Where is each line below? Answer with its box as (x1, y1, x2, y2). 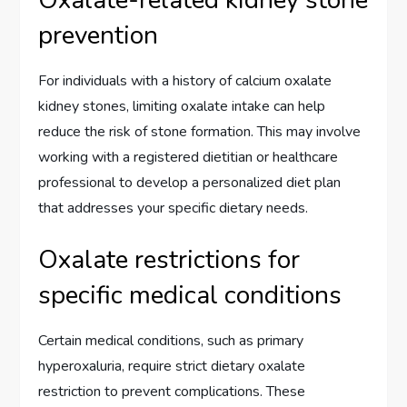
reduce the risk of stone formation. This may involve (38, 121, 362, 142)
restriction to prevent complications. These (38, 381, 306, 402)
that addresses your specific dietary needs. (38, 197, 309, 218)
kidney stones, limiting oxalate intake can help (38, 95, 326, 116)
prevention (38, 17, 159, 53)
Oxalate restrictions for (38, 242, 301, 277)
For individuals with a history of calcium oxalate (38, 70, 333, 91)
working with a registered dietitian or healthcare (38, 146, 339, 167)
